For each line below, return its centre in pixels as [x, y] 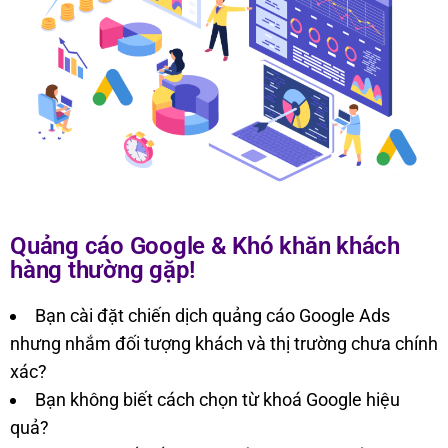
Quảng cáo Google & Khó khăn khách [205, 246]
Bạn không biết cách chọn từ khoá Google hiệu [217, 400]
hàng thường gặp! [102, 270]
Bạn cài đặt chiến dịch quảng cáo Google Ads [212, 316]
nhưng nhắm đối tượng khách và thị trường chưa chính [224, 344]
